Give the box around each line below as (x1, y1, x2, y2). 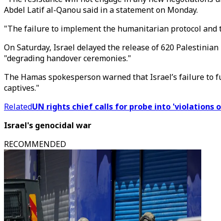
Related (4, 101, 32, 112)
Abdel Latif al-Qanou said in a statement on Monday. (4, 4, 198, 15)
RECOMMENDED (4, 139, 66, 149)
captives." (4, 82, 39, 93)
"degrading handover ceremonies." (4, 53, 131, 64)
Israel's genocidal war (4, 120, 91, 131)
